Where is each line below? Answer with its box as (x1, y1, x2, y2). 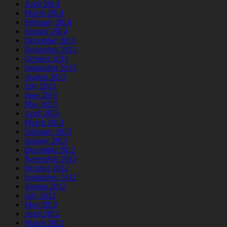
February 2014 (24, 18, 71, 27)
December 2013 (24, 36, 75, 45)
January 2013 (24, 136, 67, 145)
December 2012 (24, 145, 75, 155)
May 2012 (24, 200, 57, 209)
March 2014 (24, 9, 63, 18)
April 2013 (24, 109, 59, 118)
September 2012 (24, 173, 77, 182)
